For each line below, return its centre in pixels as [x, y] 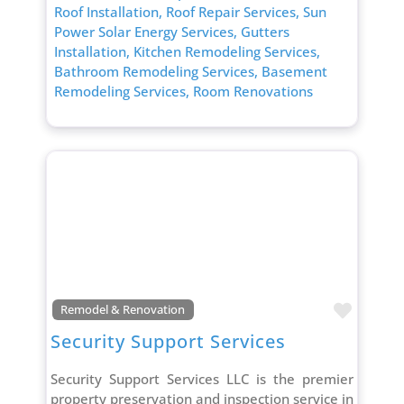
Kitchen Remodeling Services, [226, 51]
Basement [294, 71]
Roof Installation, [110, 11]
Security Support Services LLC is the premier [202, 379]
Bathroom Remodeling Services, [157, 71]
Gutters [265, 31]
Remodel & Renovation [123, 309]
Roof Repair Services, [234, 11]
